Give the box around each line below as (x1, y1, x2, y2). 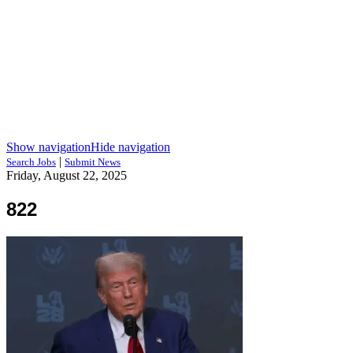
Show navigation (6, 140, 91, 154)
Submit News (65, 156, 121, 168)
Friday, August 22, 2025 (6, 169, 127, 182)
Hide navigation (91, 140, 170, 154)
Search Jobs (6, 156, 56, 168)
